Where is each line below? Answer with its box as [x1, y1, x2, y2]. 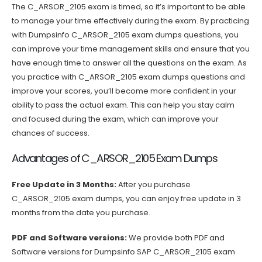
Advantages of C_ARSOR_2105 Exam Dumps [12, 151, 218, 166]
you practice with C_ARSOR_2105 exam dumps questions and [12, 71, 245, 82]
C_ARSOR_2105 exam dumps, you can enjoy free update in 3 [12, 193, 241, 205]
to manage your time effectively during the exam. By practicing [12, 15, 249, 26]
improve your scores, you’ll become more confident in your [12, 85, 236, 96]
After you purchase [116, 179, 191, 191]
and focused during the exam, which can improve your [12, 113, 219, 125]
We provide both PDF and [127, 232, 225, 243]
